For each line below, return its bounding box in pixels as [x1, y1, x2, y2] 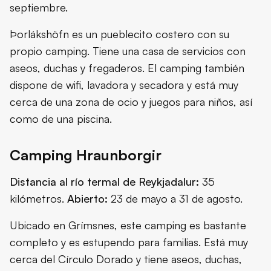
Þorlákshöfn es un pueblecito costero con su [10, 27, 229, 41]
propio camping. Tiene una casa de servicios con [10, 44, 246, 58]
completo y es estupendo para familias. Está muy [10, 235, 248, 249]
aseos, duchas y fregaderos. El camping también [10, 61, 244, 75]
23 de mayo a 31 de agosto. [108, 192, 243, 206]
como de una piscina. [10, 112, 112, 126]
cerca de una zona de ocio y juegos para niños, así [10, 95, 252, 109]
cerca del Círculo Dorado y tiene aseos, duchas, [10, 252, 242, 266]
